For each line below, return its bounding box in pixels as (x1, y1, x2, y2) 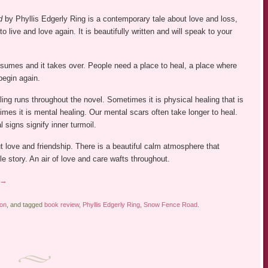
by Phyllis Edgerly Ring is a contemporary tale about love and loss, (2, 14, 237, 24)
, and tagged (6, 201, 44, 209)
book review (44, 201, 79, 209)
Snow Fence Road (143, 201, 197, 209)
